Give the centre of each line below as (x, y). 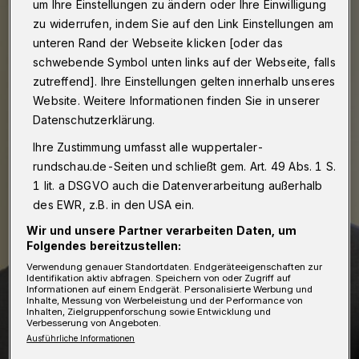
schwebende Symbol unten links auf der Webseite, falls (184, 62)
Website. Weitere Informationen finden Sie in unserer (177, 100)
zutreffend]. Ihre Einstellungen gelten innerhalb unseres (184, 81)
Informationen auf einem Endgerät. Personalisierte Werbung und (170, 289)
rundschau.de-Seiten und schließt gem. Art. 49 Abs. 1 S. (185, 166)
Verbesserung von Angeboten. (94, 323)
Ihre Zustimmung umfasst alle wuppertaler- (149, 147)
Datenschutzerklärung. (94, 119)
